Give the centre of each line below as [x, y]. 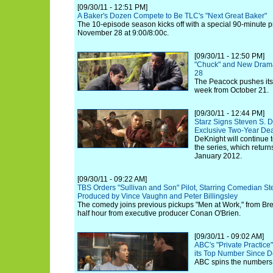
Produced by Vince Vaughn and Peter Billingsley [158, 196]
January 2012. [218, 156]
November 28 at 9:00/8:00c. [123, 33]
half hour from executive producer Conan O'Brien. [159, 213]
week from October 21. [232, 90]
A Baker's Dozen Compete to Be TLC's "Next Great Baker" [172, 16]
